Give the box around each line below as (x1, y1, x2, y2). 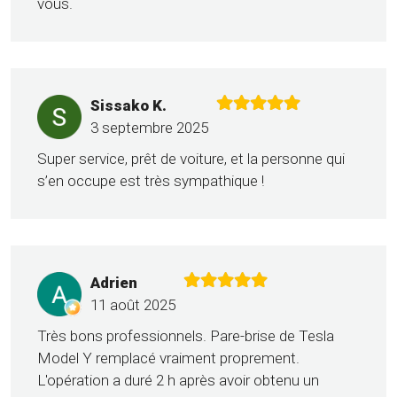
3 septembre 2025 (90, 119, 208, 137)
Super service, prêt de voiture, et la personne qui (37, 150, 345, 168)
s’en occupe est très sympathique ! (37, 172, 264, 191)
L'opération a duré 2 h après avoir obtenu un (37, 371, 319, 390)
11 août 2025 (90, 296, 175, 315)
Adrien (90, 274, 137, 292)
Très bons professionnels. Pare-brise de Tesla (37, 327, 334, 346)
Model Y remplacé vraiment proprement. (37, 349, 300, 368)
